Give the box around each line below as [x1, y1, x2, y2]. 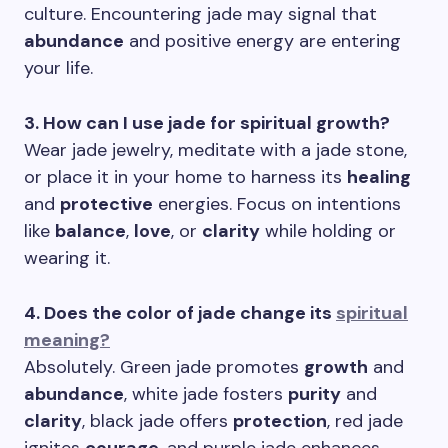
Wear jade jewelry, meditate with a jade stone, [24, 138, 407, 162]
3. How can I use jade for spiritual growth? [24, 111, 390, 135]
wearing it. [24, 246, 110, 270]
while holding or [260, 219, 396, 243]
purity [288, 382, 341, 406]
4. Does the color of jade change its [24, 301, 336, 325]
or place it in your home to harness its [24, 165, 347, 189]
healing [347, 165, 411, 189]
